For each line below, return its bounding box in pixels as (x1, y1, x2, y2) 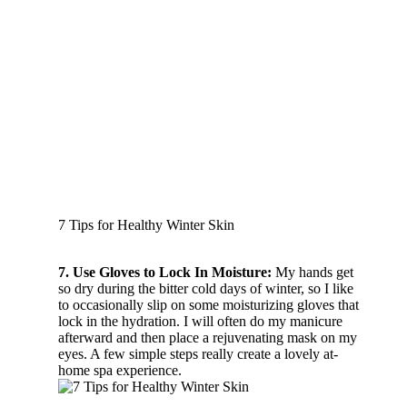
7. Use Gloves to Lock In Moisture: (58, 263, 272, 280)
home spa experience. (58, 362, 182, 378)
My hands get (272, 263, 353, 280)
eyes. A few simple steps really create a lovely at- (58, 345, 338, 362)
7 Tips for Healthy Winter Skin (58, 216, 234, 233)
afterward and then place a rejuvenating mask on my (58, 329, 357, 345)
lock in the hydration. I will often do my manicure (58, 313, 342, 329)
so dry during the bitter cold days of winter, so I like (58, 280, 353, 296)
